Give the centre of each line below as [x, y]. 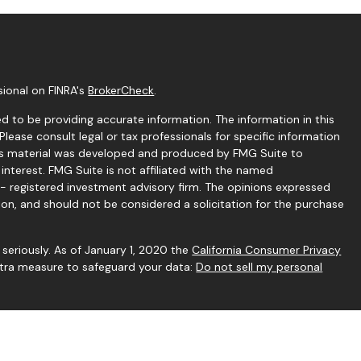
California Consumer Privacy [267, 249]
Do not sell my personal [259, 266]
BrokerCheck [121, 90]
